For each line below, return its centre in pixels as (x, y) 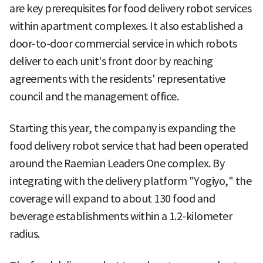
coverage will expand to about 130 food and (112, 198)
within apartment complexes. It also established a (126, 26)
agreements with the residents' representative (117, 79)
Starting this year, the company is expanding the (122, 128)
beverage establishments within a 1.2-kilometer (121, 216)
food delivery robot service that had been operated (129, 146)
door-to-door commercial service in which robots (123, 43)
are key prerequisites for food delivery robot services (130, 8)
